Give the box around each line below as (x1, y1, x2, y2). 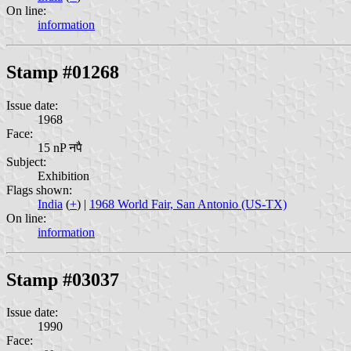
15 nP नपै (38, 140, 82, 154)
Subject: (6, 154, 46, 168)
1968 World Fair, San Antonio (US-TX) (89, 197, 287, 211)
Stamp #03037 (6, 269, 119, 290)
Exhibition (38, 168, 89, 183)
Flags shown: (6, 183, 72, 197)
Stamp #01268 (6, 61, 119, 82)
